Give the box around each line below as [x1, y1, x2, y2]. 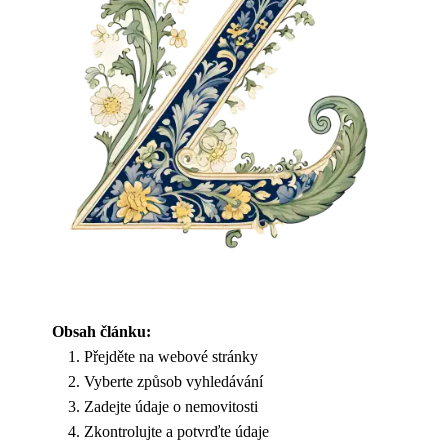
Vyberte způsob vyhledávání [84, 373, 263, 390]
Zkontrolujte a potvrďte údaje [84, 423, 269, 440]
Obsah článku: [52, 323, 151, 340]
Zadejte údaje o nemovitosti [84, 398, 258, 415]
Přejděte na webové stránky [84, 348, 258, 365]
